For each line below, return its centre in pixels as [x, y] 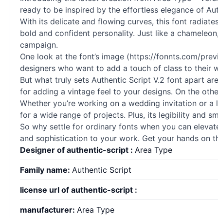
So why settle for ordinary [69, 127]
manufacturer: [48, 210]
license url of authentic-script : [79, 190]
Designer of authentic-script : [77, 150]
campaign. [39, 45]
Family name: [46, 170]
